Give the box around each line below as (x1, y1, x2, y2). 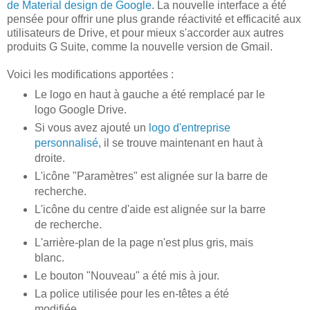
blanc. (34, 251, 64, 264)
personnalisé (34, 136, 98, 149)
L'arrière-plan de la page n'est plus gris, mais (34, 236, 253, 248)
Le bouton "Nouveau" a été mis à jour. (34, 269, 219, 282)
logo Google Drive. (34, 103, 127, 116)
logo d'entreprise (148, 121, 230, 134)
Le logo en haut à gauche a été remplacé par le (34, 88, 265, 100)
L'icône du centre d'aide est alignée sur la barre (34, 203, 266, 215)
